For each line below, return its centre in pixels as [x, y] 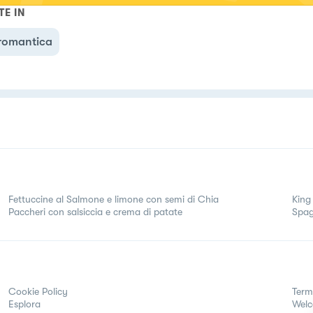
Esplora [24, 304]
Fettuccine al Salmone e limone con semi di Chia [114, 199]
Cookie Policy [38, 291]
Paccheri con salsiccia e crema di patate [95, 211]
